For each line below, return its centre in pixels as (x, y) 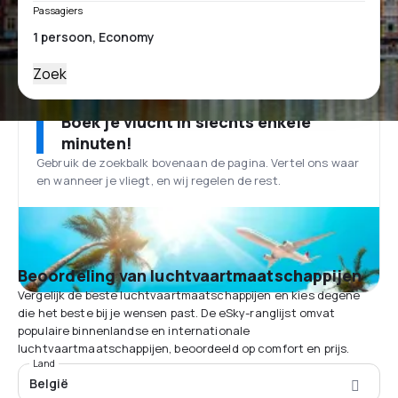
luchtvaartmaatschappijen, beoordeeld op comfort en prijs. (184, 348)
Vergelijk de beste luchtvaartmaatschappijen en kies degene (189, 295)
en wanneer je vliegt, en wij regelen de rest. (159, 180)
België (49, 383)
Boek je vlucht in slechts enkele (186, 122)
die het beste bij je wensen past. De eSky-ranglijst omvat (177, 313)
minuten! (97, 143)
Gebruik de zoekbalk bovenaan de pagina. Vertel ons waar (198, 163)
